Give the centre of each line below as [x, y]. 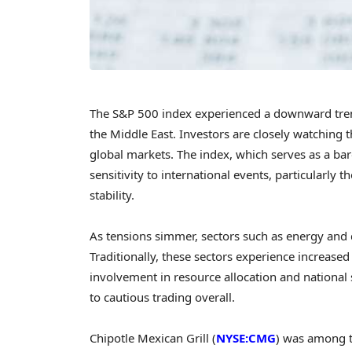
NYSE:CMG [246, 338]
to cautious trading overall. [162, 297]
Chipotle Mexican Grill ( [153, 338]
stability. [112, 194]
